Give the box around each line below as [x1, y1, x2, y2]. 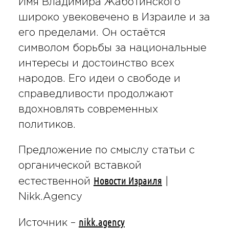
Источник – [18, 218, 79, 227]
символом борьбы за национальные [18, 43, 207, 53]
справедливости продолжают [18, 89, 173, 99]
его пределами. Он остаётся [18, 28, 166, 37]
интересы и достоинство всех [18, 58, 174, 68]
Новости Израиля [93, 174, 162, 187]
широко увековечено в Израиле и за [18, 12, 210, 22]
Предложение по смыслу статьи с [18, 145, 195, 155]
